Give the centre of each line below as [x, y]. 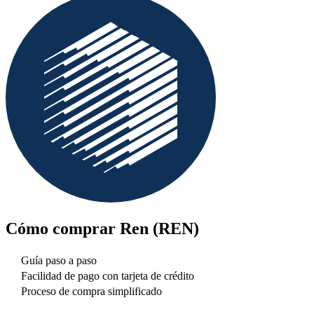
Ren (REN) [159, 228]
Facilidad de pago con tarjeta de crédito [108, 276]
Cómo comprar [63, 228]
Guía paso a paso [59, 261]
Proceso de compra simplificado [91, 292]
